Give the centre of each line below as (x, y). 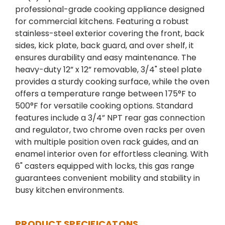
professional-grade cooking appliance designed (110, 10)
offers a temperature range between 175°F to (106, 94)
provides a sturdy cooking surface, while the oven (112, 82)
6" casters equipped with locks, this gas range (105, 166)
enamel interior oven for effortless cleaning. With (112, 154)
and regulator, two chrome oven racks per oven (110, 130)
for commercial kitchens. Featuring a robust (102, 22)
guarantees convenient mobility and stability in (107, 178)
